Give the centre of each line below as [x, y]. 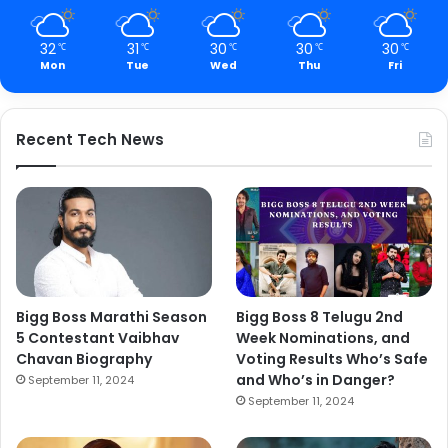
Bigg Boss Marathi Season [111, 317]
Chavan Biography [84, 359]
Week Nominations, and [323, 338]
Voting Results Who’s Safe [332, 359]
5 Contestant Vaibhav [97, 338]
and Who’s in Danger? [316, 380]
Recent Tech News [90, 139]
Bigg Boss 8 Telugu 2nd [320, 317]
